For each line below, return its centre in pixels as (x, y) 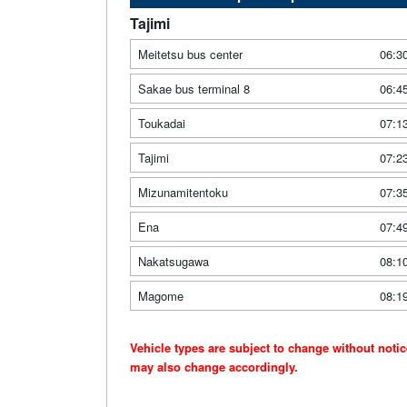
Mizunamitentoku (183, 193)
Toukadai (162, 124)
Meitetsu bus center (190, 55)
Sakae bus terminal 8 (194, 89)
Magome (161, 296)
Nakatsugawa (174, 262)
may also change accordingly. (214, 367)
